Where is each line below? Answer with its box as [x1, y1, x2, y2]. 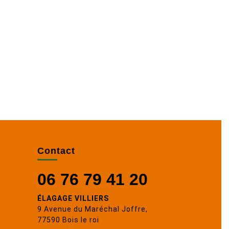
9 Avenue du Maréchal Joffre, [37, 205, 148, 213]
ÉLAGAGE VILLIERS [37, 194, 109, 202]
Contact [37, 146, 75, 156]
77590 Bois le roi [37, 216, 99, 224]
